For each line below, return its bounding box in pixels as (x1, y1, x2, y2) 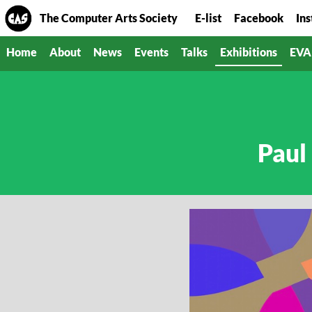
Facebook (234, 11, 283, 24)
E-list (195, 11, 221, 24)
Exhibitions (220, 45, 277, 58)
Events (134, 45, 169, 58)
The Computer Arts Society (40, 11, 178, 24)
